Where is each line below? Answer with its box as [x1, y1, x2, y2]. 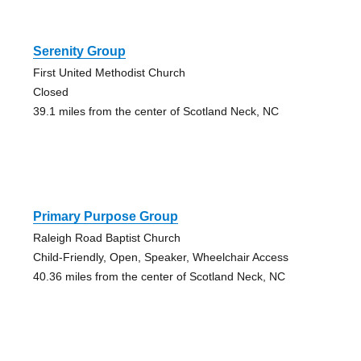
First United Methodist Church [32, 65, 185, 79]
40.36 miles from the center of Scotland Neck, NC [32, 269, 285, 283]
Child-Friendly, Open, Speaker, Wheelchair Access [32, 250, 288, 263]
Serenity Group [32, 44, 126, 58]
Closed [32, 85, 68, 98]
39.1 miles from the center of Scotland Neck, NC [32, 104, 279, 118]
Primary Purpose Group [32, 209, 178, 223]
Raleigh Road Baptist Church [32, 230, 180, 244]
